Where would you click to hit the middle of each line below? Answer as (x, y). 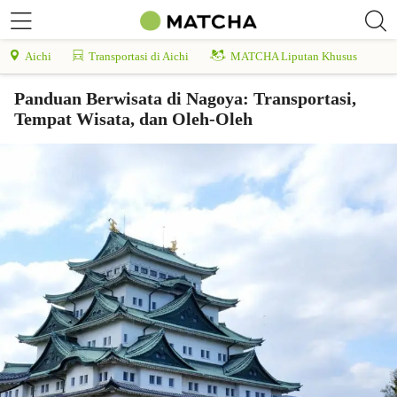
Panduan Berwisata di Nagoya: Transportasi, (185, 98)
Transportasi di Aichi (139, 56)
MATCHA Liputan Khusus (294, 56)
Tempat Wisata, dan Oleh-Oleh (133, 119)
